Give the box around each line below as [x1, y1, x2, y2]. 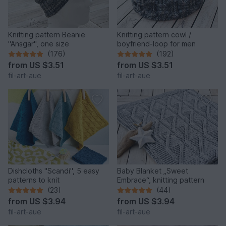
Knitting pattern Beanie [8, 30, 85, 39]
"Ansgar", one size [8, 39, 69, 48]
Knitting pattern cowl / [117, 30, 191, 39]
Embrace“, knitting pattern [117, 176, 204, 185]
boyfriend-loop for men [117, 39, 196, 48]
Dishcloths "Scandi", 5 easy [8, 166, 99, 176]
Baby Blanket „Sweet [117, 166, 188, 176]
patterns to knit [8, 176, 60, 185]
